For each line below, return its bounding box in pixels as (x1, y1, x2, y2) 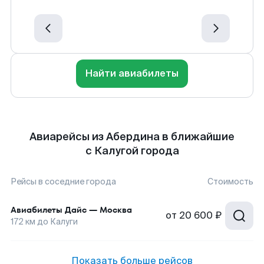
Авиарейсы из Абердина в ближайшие (29, 130, 235, 144)
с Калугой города (85, 144, 179, 158)
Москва (100, 204, 132, 216)
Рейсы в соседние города (11, 176, 116, 187)
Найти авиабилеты (85, 67, 179, 80)
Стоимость (207, 176, 253, 187)
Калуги (50, 216, 78, 227)
